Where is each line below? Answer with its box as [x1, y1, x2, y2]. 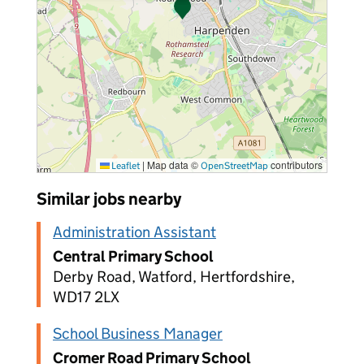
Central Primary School [53, 247, 214, 266]
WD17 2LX [53, 288, 119, 306]
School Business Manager [53, 324, 223, 343]
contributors [268, 158, 323, 171]
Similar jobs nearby [37, 188, 181, 210]
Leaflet [110, 159, 140, 171]
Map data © [145, 158, 201, 171]
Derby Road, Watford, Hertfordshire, [53, 267, 295, 286]
